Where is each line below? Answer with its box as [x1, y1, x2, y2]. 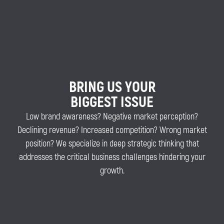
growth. [99, 165, 124, 177]
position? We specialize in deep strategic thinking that [25, 138, 199, 150]
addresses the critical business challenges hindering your [18, 151, 205, 163]
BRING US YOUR [68, 78, 155, 97]
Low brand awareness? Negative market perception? [26, 111, 198, 123]
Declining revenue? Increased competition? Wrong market [17, 124, 207, 136]
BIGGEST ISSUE [70, 93, 153, 112]
